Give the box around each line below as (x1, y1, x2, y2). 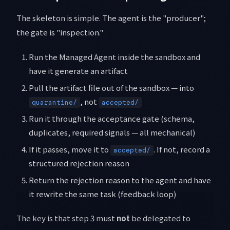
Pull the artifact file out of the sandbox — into (29, 82, 194, 93)
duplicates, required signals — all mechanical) (29, 127, 195, 138)
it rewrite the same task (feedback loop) (29, 188, 176, 200)
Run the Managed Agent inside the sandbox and (29, 51, 200, 63)
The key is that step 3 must (16, 213, 117, 224)
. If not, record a (154, 144, 210, 155)
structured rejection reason (29, 158, 129, 169)
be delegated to (130, 213, 190, 224)
